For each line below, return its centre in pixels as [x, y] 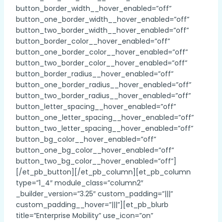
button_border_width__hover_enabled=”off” [94, 8]
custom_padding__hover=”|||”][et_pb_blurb [92, 205]
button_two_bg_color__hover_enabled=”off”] [96, 161]
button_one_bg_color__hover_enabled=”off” [95, 150]
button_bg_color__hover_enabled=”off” [86, 139]
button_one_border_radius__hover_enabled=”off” [104, 85]
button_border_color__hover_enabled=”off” [93, 41]
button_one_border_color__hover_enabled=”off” [102, 52]
